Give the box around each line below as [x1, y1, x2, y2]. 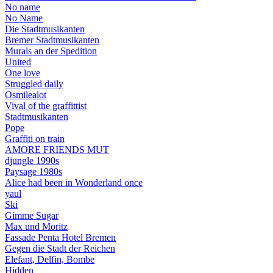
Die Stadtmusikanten [5, 23, 85, 34]
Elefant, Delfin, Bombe [5, 253, 94, 264]
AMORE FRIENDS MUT [5, 144, 109, 155]
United [5, 56, 31, 67]
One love [5, 67, 40, 78]
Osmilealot [5, 89, 46, 100]
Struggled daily [5, 78, 63, 89]
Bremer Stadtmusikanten [5, 34, 99, 45]
